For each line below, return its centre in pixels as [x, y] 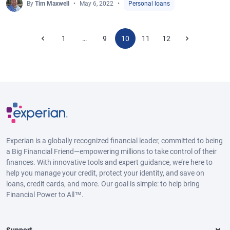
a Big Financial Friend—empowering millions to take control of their [111, 151]
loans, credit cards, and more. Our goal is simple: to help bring [103, 184]
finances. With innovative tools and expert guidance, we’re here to [109, 162]
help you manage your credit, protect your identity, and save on [105, 173]
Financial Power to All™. [45, 194]
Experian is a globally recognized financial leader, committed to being [114, 140]
